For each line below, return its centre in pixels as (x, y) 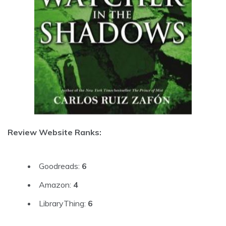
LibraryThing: (63, 203)
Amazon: (56, 184)
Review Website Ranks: (54, 132)
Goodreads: (60, 166)
